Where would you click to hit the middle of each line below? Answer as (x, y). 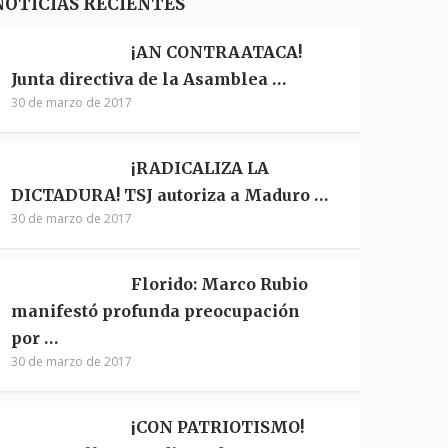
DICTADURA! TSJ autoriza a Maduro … (170, 195)
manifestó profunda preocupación (156, 311)
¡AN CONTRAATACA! (217, 52)
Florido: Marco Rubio (220, 284)
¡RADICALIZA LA (200, 168)
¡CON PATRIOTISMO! (218, 427)
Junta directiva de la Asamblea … (149, 79)
